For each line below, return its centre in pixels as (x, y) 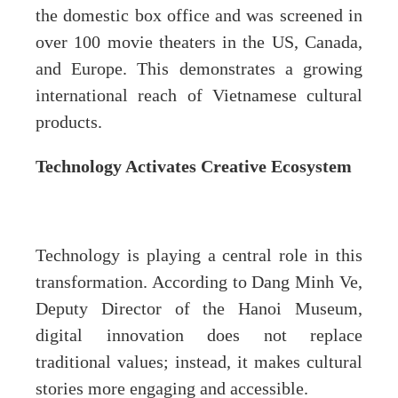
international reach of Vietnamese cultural (199, 96)
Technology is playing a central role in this (199, 256)
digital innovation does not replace (199, 336)
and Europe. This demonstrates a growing (199, 70)
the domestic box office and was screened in (199, 16)
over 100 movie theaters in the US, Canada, (199, 43)
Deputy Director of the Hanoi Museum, (199, 310)
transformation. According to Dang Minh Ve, (199, 283)
